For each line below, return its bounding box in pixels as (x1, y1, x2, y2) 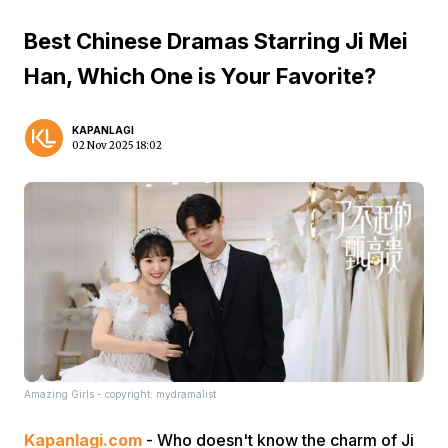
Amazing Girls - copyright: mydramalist (24, 388, 216, 400)
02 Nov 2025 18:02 (72, 139, 162, 152)
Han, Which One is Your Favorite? (24, 63, 376, 89)
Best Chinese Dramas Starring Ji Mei (24, 28, 408, 54)
